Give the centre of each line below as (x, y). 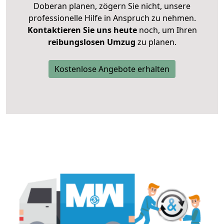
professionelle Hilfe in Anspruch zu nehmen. (112, 18)
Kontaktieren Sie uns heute (82, 30)
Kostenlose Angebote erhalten (112, 69)
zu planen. (156, 42)
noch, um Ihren (167, 30)
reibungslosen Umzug (91, 42)
